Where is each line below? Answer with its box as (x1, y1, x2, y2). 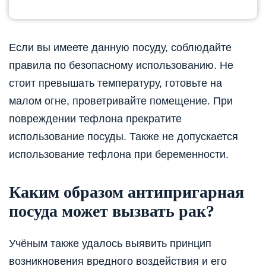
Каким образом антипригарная (9, 182, 244, 201)
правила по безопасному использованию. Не (9, 59, 233, 71)
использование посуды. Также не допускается (9, 130, 238, 142)
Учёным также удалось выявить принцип (9, 237, 211, 250)
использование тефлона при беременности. (9, 148, 229, 160)
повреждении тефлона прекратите (9, 112, 182, 125)
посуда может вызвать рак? (9, 201, 214, 220)
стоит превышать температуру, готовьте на (9, 77, 222, 89)
